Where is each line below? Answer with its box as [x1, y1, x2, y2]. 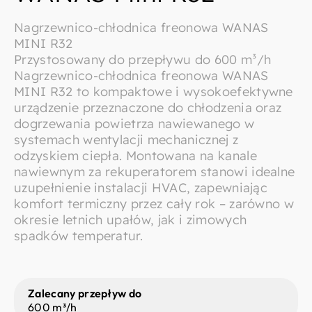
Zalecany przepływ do [28, 286, 142, 300]
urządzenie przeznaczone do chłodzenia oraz [14, 100, 282, 116]
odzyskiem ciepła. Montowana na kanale [14, 148, 257, 164]
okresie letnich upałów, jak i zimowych [14, 212, 247, 228]
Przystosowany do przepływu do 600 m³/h [14, 52, 272, 68]
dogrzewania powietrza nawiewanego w [14, 116, 255, 132]
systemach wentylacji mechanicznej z [14, 132, 239, 148]
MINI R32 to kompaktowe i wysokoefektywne [14, 84, 293, 100]
